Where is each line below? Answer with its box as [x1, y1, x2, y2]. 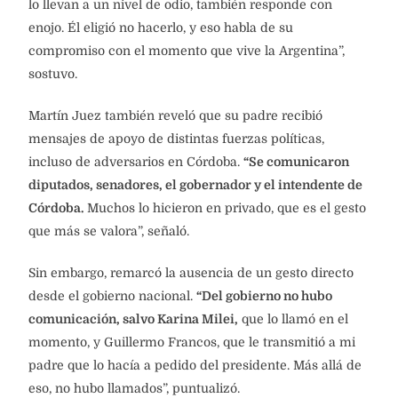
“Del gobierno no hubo [196, 288, 332, 303]
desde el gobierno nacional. [28, 288, 196, 303]
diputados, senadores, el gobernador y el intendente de [28, 177, 362, 192]
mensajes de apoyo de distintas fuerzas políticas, [28, 131, 324, 146]
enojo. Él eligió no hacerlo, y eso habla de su [28, 20, 293, 35]
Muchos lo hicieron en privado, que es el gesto [84, 200, 366, 215]
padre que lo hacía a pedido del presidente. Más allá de [28, 357, 362, 372]
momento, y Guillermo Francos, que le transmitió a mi [28, 334, 355, 349]
